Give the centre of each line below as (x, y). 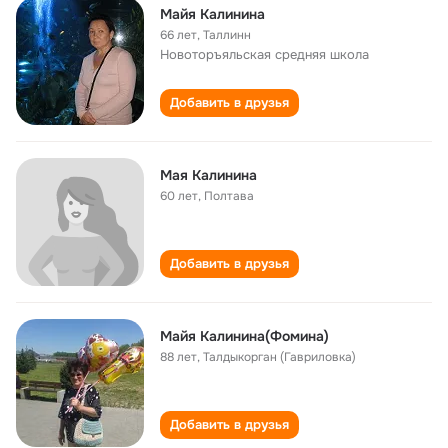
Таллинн (227, 35)
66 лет (178, 35)
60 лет (179, 196)
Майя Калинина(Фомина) (244, 336)
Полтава (229, 196)
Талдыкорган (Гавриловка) (279, 357)
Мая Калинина (208, 175)
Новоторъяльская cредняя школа (264, 54)
